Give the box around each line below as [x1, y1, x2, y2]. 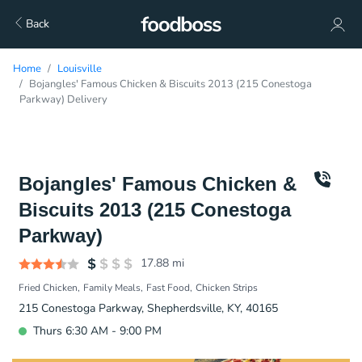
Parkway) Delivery [19, 92, 107, 107]
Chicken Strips [196, 281, 258, 294]
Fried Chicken [19, 281, 78, 294]
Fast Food [146, 281, 190, 294]
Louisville [57, 61, 102, 76]
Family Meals [83, 281, 141, 294]
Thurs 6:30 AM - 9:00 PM [33, 323, 162, 339]
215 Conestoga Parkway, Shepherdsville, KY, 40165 [19, 301, 278, 316]
